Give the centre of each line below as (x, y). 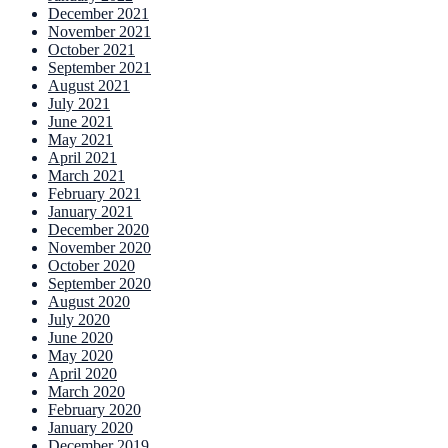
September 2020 (99, 284)
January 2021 (90, 212)
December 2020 (98, 230)
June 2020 (80, 338)
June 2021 (80, 122)
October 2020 (91, 266)
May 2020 (80, 356)
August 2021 (89, 86)
